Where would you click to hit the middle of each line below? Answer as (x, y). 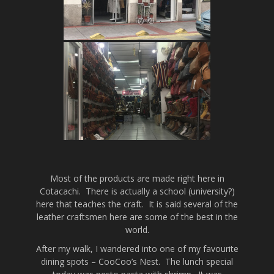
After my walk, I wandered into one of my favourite (137, 249)
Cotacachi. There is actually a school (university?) (137, 191)
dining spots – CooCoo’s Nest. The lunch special (137, 261)
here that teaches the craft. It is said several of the (137, 204)
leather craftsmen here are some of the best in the (137, 217)
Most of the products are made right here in (137, 178)
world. (137, 230)
